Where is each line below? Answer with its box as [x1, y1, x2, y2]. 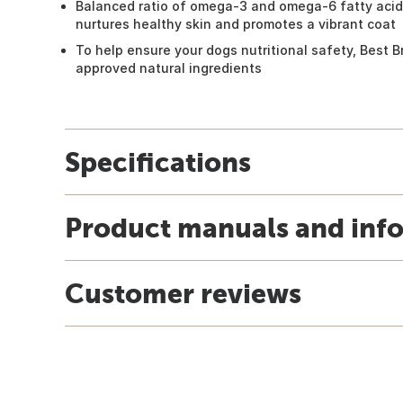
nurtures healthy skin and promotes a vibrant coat [76, 15, 396, 31]
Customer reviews [65, 277, 301, 309]
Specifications [65, 146, 251, 177]
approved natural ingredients [76, 59, 262, 76]
